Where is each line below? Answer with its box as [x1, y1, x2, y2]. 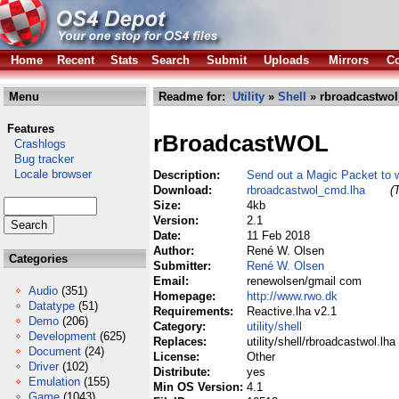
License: [153, 350, 203, 363]
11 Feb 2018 [247, 229, 310, 242]
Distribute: [153, 365, 214, 379]
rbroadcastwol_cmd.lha [247, 183, 365, 197]
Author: [153, 244, 198, 257]
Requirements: [153, 305, 237, 318]
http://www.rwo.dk [247, 289, 338, 303]
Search [151, 53, 190, 67]
